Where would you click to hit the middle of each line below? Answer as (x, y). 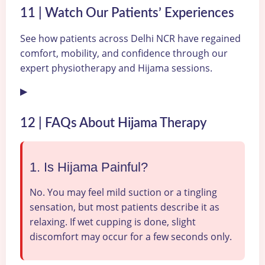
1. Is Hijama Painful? (89, 167)
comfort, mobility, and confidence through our (124, 53)
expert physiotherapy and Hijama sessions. (116, 68)
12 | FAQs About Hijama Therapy (113, 123)
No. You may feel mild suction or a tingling (123, 193)
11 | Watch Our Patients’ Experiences (127, 13)
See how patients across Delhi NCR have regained (130, 38)
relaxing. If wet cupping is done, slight (113, 222)
